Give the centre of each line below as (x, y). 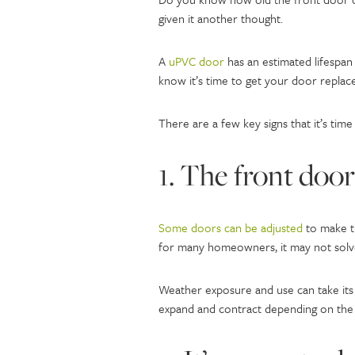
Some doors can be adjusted (230, 227)
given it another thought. (220, 18)
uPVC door (196, 61)
